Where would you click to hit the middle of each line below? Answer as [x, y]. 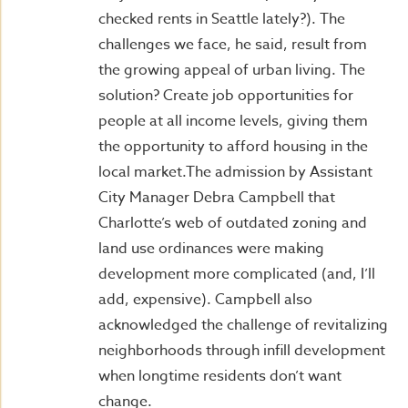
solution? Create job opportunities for [226, 96]
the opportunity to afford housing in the [233, 147]
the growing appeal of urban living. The [232, 70]
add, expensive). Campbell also [205, 300]
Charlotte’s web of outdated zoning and [233, 223]
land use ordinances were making [211, 249]
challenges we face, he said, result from [233, 45]
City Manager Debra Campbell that [217, 198]
